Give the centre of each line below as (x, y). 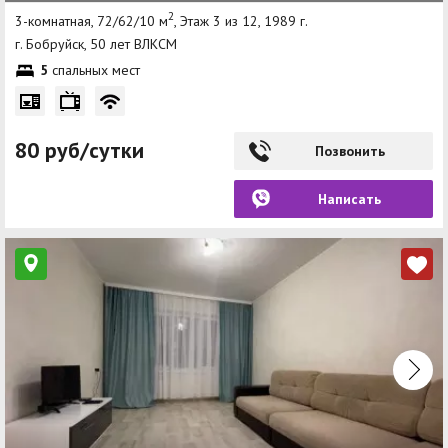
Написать (349, 199)
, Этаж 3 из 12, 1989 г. (241, 20)
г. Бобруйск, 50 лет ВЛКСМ (96, 44)
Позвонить (349, 151)
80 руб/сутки (79, 150)
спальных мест (94, 70)
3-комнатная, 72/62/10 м (91, 20)
